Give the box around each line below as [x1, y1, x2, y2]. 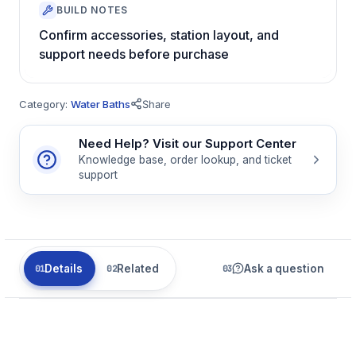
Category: [19, 97, 71, 110]
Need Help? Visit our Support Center [79, 135, 296, 151]
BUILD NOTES [56, 4, 128, 17]
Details [44, 261, 83, 275]
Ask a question [244, 261, 324, 275]
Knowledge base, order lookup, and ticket [79, 153, 292, 166]
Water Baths [71, 97, 130, 110]
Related [116, 261, 159, 275]
